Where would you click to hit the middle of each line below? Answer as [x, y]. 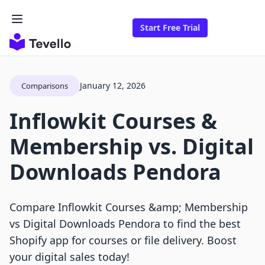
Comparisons [45, 86]
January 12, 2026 [113, 86]
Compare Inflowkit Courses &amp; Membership [129, 207]
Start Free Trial [170, 28]
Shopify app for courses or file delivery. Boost [123, 240]
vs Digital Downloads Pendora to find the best [125, 224]
